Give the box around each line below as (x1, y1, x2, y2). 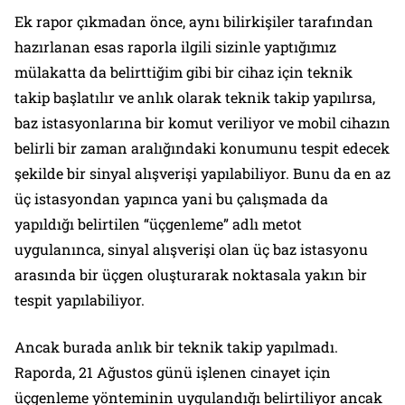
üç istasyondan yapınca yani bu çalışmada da (14, 188, 328, 208)
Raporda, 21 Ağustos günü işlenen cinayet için (14, 362, 331, 381)
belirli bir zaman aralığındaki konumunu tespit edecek (14, 137, 390, 157)
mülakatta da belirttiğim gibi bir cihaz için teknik (14, 61, 353, 81)
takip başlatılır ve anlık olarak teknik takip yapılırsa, (14, 87, 375, 107)
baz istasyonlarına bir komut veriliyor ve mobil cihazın (14, 112, 391, 132)
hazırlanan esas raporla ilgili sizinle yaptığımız (14, 36, 336, 56)
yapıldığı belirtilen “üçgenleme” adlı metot (14, 213, 302, 233)
